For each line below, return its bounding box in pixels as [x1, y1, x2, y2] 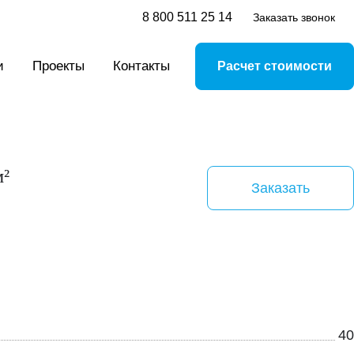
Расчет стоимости [217, 59, 332, 73]
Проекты [32, 58, 85, 73]
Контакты [113, 58, 170, 73]
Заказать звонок [253, 11, 335, 24]
